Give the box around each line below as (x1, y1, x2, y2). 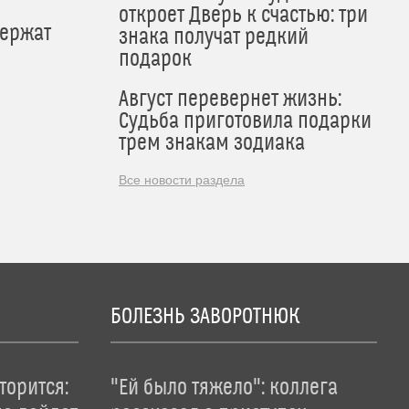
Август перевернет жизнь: (119, 87, 341, 112)
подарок (119, 47, 192, 72)
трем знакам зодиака (119, 131, 305, 156)
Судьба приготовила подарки (119, 109, 372, 134)
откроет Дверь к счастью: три (119, 3, 368, 28)
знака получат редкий (119, 25, 309, 50)
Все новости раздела (119, 173, 245, 187)
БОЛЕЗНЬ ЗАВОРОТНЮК (110, 304, 300, 330)
